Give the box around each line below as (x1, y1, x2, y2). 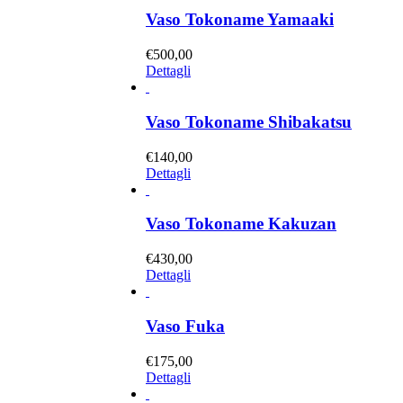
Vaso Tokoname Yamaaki (146, 10, 334, 30)
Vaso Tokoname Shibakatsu (146, 112, 352, 131)
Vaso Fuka (146, 316, 225, 336)
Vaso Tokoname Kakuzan (146, 214, 336, 234)
